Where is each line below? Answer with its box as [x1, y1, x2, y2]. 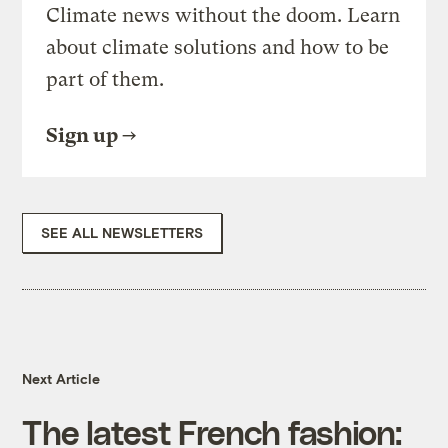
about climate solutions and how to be [46, 36, 390, 60]
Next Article [22, 370, 101, 388]
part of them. [46, 68, 165, 92]
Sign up [46, 124, 119, 148]
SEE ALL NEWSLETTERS [41, 224, 204, 242]
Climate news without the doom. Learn [46, 4, 401, 28]
